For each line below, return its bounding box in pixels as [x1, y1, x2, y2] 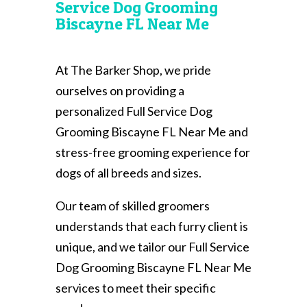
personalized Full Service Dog [55, 103, 212, 119]
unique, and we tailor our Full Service [55, 239, 249, 255]
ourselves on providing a [55, 83, 184, 99]
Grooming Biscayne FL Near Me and [55, 124, 248, 140]
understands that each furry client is [55, 219, 248, 234]
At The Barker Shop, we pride [55, 62, 211, 78]
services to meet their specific [55, 280, 216, 296]
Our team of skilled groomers [55, 198, 210, 214]
